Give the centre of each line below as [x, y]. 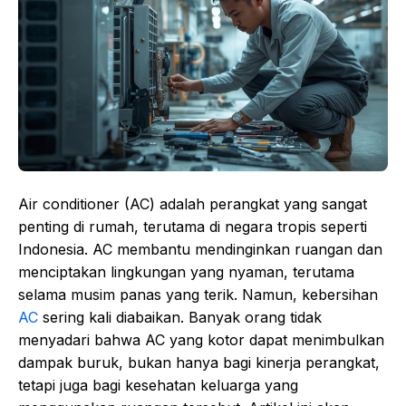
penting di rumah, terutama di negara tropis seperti [193, 227]
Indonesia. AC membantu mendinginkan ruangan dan [200, 250]
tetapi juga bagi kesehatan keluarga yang [158, 386]
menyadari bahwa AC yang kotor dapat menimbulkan [201, 340]
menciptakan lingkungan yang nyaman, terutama [186, 272]
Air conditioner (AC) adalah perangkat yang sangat [193, 204]
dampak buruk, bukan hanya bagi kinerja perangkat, [199, 363]
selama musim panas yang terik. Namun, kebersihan [198, 295]
